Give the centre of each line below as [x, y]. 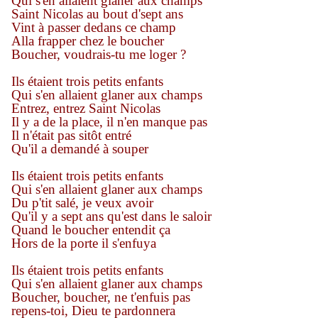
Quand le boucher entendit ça [91, 230]
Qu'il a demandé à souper [80, 149]
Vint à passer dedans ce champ [94, 28]
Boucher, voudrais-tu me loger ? [99, 55]
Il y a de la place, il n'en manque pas [109, 122]
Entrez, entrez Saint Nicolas [86, 109]
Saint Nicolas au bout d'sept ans [97, 14]
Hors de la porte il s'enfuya [84, 243]
